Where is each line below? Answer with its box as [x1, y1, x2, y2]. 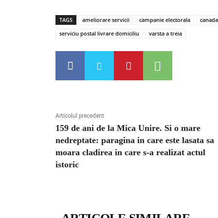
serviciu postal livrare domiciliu [59, 30, 139, 37]
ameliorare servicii [82, 16, 129, 24]
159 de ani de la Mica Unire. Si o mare [55, 123, 200, 133]
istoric [55, 160, 79, 170]
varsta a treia [149, 30, 182, 37]
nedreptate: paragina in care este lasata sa [55, 135, 214, 145]
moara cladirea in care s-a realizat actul [55, 147, 205, 158]
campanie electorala [139, 16, 190, 24]
